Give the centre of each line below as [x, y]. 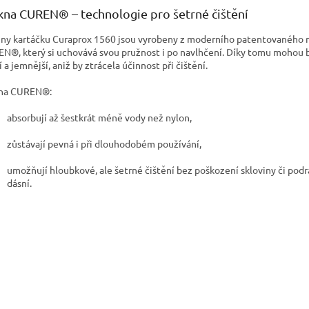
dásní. [19, 182]
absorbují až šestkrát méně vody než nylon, [99, 117]
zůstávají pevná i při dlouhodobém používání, [104, 143]
